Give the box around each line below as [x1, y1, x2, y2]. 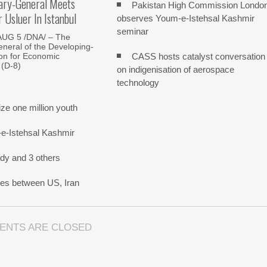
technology [117, 77, 160, 88]
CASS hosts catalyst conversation [132, 51, 266, 61]
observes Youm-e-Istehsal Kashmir [117, 13, 255, 23]
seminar [117, 26, 149, 36]
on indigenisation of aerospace [117, 64, 235, 74]
